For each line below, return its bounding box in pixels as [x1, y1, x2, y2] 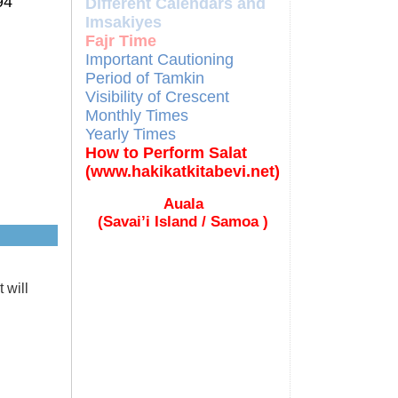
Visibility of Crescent [85, 88, 229, 106]
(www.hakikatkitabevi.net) [85, 163, 280, 180]
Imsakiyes [85, 13, 162, 31]
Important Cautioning [85, 51, 234, 68]
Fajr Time [85, 32, 156, 50]
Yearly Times [85, 125, 176, 143]
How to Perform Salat [85, 144, 247, 162]
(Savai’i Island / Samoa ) [98, 213, 268, 230]
